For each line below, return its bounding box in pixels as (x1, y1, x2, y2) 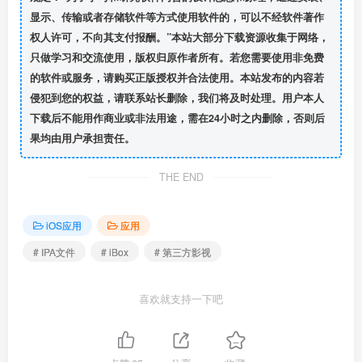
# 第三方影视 (154, 244, 211, 259)
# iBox (101, 244, 128, 259)
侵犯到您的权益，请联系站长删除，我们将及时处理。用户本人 (29, 90, 324, 106)
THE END (158, 169, 204, 184)
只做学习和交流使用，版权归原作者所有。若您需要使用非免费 (29, 50, 324, 65)
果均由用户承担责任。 (29, 131, 135, 146)
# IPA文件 (33, 244, 75, 259)
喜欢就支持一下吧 (139, 292, 223, 307)
